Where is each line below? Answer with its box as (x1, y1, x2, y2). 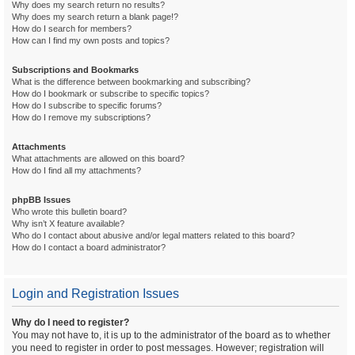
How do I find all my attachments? (12, 166, 141, 175)
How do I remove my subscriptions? (12, 113, 151, 122)
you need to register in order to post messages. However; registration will (12, 342, 324, 353)
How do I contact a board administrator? (12, 242, 166, 252)
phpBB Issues (12, 195, 71, 204)
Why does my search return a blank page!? (12, 12, 178, 21)
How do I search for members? (12, 24, 132, 33)
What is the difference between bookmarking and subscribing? (12, 77, 250, 86)
